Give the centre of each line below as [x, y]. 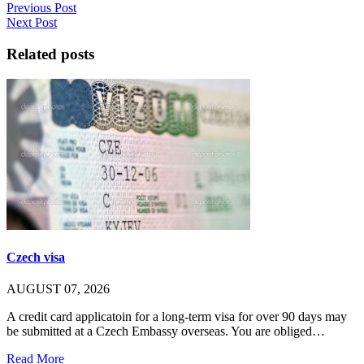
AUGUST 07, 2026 [58, 289]
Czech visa [36, 257]
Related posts [50, 54]
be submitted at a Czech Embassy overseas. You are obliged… [166, 331]
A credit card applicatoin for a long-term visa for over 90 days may [177, 317]
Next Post [32, 23]
